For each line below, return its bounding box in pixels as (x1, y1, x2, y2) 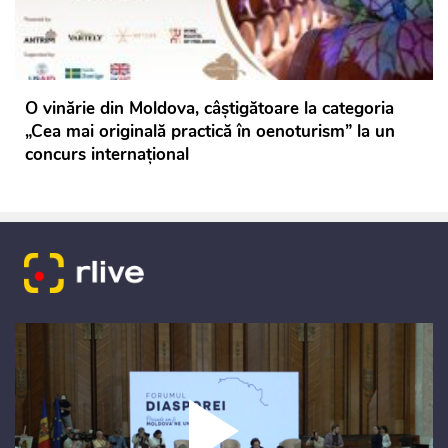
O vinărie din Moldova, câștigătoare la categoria (25, 96, 394, 120)
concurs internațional (25, 142, 189, 166)
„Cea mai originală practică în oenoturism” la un (25, 119, 395, 143)
